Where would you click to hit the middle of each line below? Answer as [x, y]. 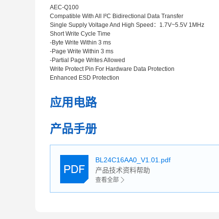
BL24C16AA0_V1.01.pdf [133, 160]
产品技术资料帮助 [123, 170]
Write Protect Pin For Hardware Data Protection [112, 69]
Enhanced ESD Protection [85, 78]
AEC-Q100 [64, 7]
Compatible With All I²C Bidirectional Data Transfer [117, 16]
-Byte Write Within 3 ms [80, 43]
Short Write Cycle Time [80, 34]
